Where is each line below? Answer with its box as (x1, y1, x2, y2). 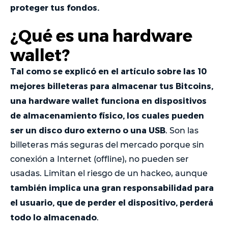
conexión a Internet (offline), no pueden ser (10, 154, 189, 164)
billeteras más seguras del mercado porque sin (10, 139, 204, 150)
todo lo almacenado (10, 212, 97, 222)
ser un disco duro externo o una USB (10, 125, 165, 135)
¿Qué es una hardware (10, 25, 192, 45)
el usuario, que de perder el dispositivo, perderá (10, 197, 213, 207)
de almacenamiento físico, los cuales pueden (10, 110, 204, 120)
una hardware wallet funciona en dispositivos (10, 95, 207, 105)
